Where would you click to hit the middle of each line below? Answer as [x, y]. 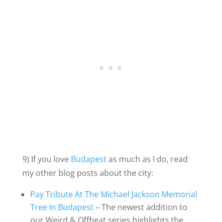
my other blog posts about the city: [87, 173]
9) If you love [46, 159]
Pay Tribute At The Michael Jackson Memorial [113, 194]
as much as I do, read [147, 159]
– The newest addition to [140, 207]
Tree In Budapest [62, 207]
